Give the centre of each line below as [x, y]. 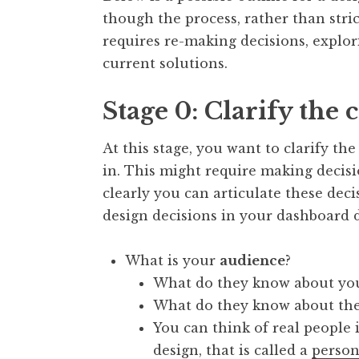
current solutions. [165, 64]
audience [252, 260]
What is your [172, 260]
